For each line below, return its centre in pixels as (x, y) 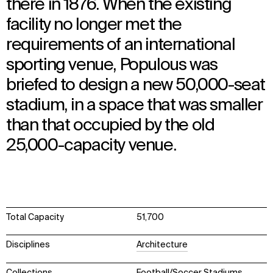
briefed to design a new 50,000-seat (136, 85)
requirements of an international (121, 45)
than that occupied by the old (110, 125)
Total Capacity (35, 217)
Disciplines (28, 245)
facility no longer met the (94, 25)
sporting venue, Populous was (112, 65)
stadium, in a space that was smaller (134, 105)
